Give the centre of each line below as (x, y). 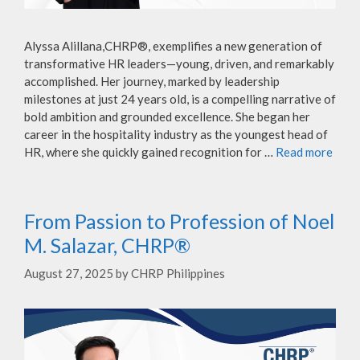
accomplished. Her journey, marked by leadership (152, 81)
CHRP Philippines (178, 274)
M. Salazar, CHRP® (107, 245)
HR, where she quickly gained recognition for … (150, 151)
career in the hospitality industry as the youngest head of (176, 134)
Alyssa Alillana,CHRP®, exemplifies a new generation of (173, 45)
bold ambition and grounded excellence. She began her (167, 116)
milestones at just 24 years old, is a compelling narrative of (180, 98)
